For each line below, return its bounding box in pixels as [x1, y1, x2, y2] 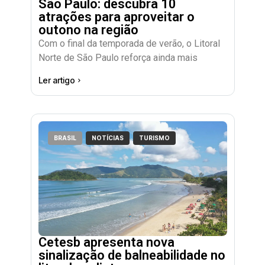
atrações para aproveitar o [38, 9, 195, 25]
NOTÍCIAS [92, 134, 124, 141]
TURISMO [139, 134, 170, 141]
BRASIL [54, 134, 77, 141]
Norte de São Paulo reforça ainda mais [38, 52, 198, 64]
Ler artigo [38, 75, 75, 85]
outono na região [38, 22, 138, 38]
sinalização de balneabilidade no [38, 247, 225, 263]
